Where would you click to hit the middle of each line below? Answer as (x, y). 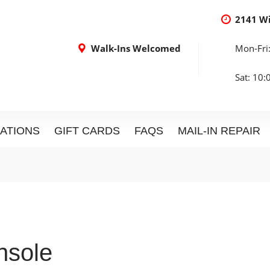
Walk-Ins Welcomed (136, 48)
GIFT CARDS (87, 131)
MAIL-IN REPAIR (219, 131)
